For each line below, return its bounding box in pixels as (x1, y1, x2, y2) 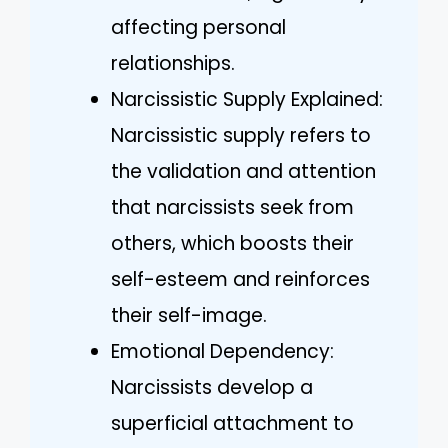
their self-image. (111, 301, 267, 329)
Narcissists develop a (111, 373, 313, 401)
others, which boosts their (111, 229, 354, 257)
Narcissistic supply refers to (111, 121, 371, 149)
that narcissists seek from (111, 193, 354, 221)
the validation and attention (111, 157, 376, 185)
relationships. (111, 49, 235, 77)
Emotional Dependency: (111, 337, 334, 365)
